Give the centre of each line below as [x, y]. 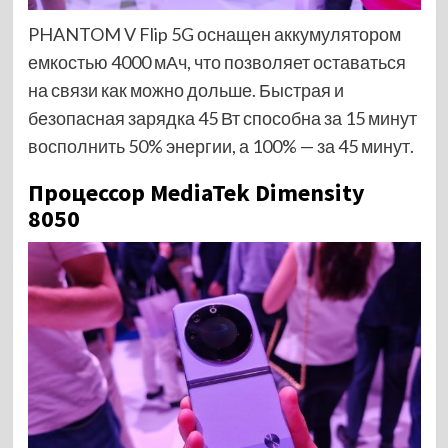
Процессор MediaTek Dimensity [196, 192]
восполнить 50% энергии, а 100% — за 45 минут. [220, 145]
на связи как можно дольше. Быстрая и [185, 89]
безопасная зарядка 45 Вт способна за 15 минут [222, 117]
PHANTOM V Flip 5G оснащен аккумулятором [214, 33]
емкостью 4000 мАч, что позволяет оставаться [216, 61]
